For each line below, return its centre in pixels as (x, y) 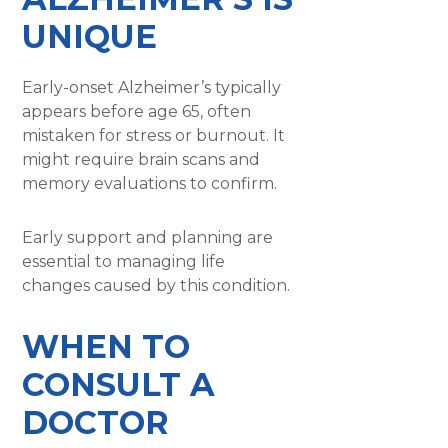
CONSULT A (119, 384)
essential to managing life (124, 261)
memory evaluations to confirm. (150, 183)
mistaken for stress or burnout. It (154, 135)
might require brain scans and (141, 159)
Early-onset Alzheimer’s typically (152, 87)
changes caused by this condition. (156, 285)
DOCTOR (96, 422)
